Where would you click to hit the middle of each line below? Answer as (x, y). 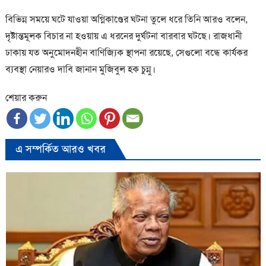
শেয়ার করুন (26, 97)
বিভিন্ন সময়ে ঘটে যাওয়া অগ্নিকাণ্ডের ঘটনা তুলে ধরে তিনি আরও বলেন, (126, 19)
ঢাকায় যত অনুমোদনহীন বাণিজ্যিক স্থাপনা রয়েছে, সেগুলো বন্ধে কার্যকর (126, 52)
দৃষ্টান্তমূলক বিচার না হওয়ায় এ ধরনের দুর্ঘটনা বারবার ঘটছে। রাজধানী (123, 36)
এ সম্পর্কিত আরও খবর (60, 149)
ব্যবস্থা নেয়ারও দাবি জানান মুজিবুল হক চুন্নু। (80, 69)
